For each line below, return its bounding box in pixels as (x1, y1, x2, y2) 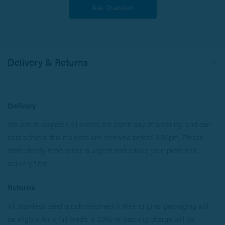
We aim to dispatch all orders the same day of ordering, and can (8, 119, 211, 130)
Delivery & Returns (8, 55, 88, 69)
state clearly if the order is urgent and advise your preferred (8, 145, 196, 156)
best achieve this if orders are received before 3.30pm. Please (8, 132, 204, 143)
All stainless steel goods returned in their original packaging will (8, 200, 208, 211)
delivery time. (8, 158, 49, 169)
